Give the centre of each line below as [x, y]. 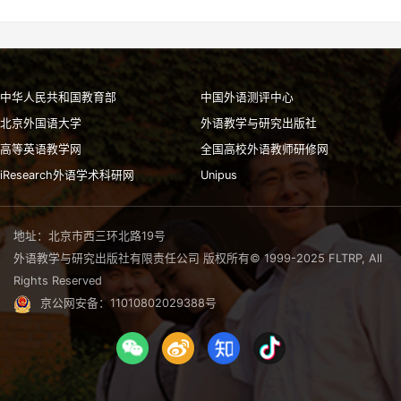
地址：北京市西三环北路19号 [90, 236]
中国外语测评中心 [247, 98]
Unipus [219, 175]
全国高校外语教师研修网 [264, 149]
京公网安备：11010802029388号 [128, 303]
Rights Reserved [58, 281]
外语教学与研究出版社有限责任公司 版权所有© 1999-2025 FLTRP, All [198, 259]
